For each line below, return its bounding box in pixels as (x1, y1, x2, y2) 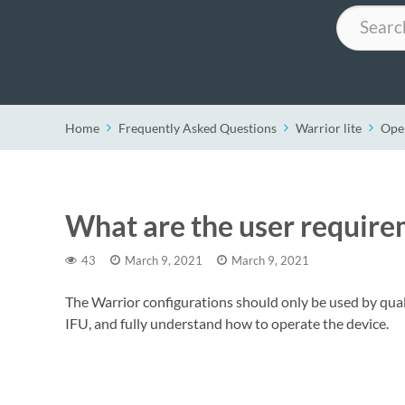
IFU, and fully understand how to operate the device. (65, 314, 389, 332)
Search (335, 5, 374, 22)
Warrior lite (296, 119, 362, 136)
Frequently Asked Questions (118, 119, 277, 136)
